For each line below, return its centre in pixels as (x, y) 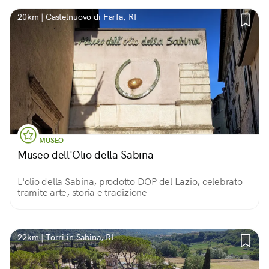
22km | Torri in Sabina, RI (66, 237)
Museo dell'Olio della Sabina (86, 155)
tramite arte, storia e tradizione (82, 192)
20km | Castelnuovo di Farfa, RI (77, 17)
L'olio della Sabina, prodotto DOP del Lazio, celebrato (130, 182)
